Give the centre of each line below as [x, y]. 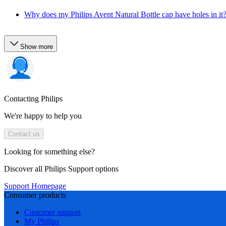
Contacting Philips [33, 99]
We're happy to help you [43, 116]
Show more [37, 47]
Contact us [24, 134]
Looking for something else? [49, 152]
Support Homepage [35, 186]
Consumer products [35, 195]
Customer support [52, 212]
